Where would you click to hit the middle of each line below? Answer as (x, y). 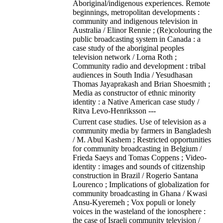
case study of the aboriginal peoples (128, 48)
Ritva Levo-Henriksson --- (114, 111)
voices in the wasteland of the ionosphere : (139, 211)
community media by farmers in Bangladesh (142, 131)
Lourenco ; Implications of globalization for (141, 184)
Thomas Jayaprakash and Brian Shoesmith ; (141, 84)
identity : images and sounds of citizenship (139, 167)
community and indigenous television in (135, 21)
